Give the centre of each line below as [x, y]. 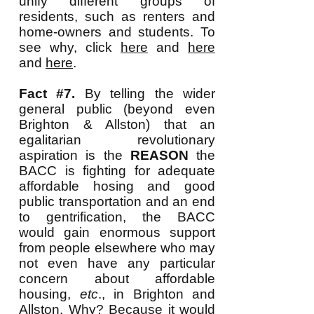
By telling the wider [145, 94]
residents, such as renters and [117, 16]
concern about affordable [117, 279]
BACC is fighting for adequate [117, 171]
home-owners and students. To [117, 32]
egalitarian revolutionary [117, 140]
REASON [159, 155]
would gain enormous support [117, 232]
